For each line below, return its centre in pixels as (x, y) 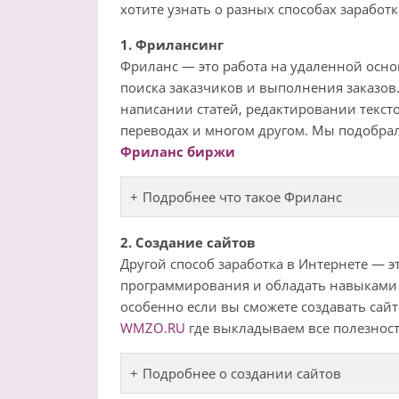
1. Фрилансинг (171, 45)
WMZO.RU (152, 328)
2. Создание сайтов (187, 243)
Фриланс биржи (177, 152)
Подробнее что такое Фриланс (242, 197)
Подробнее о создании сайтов (241, 374)
